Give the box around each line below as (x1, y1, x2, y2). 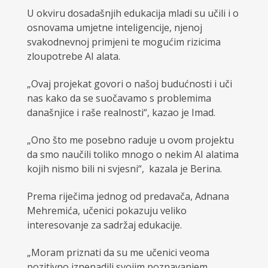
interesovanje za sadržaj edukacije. (26, 218, 182, 232)
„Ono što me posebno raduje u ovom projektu (26, 133, 234, 147)
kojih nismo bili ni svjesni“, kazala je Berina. (26, 162, 222, 176)
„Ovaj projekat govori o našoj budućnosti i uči (26, 77, 232, 91)
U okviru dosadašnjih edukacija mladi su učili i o (26, 7, 239, 20)
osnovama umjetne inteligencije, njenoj (26, 21, 202, 35)
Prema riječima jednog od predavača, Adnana (26, 190, 229, 203)
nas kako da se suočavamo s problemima (26, 92, 211, 105)
